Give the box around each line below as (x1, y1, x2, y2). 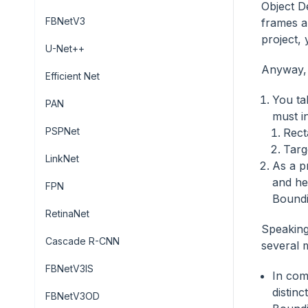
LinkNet (45, 153, 79, 164)
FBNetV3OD (45, 290, 100, 302)
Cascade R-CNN (45, 235, 120, 247)
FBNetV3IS (45, 263, 93, 274)
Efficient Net (45, 70, 100, 82)
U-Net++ (45, 43, 85, 54)
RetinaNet (45, 208, 89, 219)
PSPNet (45, 125, 80, 137)
